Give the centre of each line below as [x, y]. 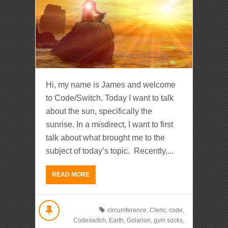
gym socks [168, 221]
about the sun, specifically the [99, 111]
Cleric [158, 210]
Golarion [138, 221]
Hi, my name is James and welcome [111, 85]
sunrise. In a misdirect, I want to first [109, 125]
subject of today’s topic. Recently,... [110, 151]
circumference [127, 210]
